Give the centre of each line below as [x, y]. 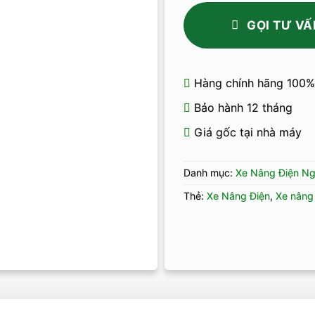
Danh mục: [209, 173]
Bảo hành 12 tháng [241, 107]
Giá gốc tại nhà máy [246, 132]
